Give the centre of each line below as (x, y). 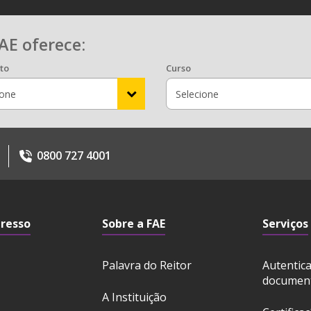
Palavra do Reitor (146, 265)
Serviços (286, 224)
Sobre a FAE (133, 224)
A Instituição (134, 297)
